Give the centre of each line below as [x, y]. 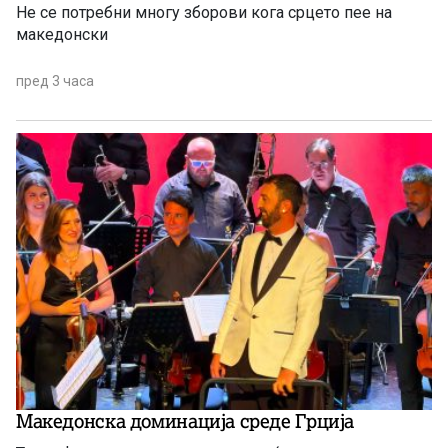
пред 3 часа [55, 80]
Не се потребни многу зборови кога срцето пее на [204, 12]
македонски [62, 34]
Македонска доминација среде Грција [185, 420]
